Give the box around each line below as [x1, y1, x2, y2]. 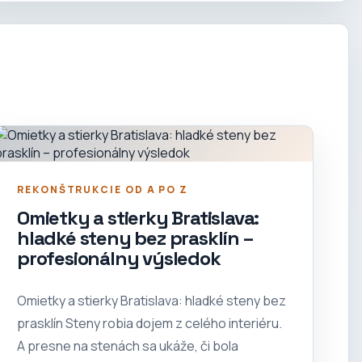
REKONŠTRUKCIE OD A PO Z [17, 183, 189, 197]
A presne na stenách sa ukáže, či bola [17, 337, 238, 356]
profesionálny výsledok [17, 246, 221, 271]
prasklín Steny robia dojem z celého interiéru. [17, 314, 282, 333]
